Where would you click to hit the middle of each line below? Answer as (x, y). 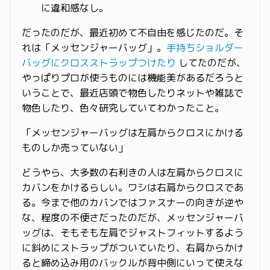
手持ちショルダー (205, 48)
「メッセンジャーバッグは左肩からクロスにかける (133, 133)
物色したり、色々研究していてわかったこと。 (123, 108)
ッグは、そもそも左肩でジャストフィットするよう (133, 233)
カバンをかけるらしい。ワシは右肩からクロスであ (133, 187)
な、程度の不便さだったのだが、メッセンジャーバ (133, 218)
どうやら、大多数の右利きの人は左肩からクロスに (133, 172)
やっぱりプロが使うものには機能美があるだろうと (133, 78)
